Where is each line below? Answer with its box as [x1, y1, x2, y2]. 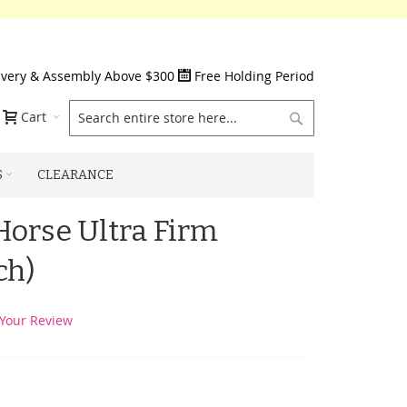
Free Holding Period [194, 67, 314, 84]
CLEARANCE [37, 167, 114, 183]
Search [305, 108, 347, 125]
